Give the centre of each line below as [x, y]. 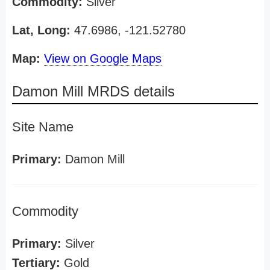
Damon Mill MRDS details [93, 91]
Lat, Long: [41, 30]
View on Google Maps [103, 58]
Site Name [43, 127]
